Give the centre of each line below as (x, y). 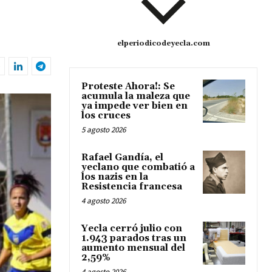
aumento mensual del (133, 248)
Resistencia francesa (132, 187)
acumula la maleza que (136, 97)
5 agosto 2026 (104, 130)
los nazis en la (115, 177)
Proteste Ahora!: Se (128, 87)
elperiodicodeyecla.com (163, 44)
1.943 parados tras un (134, 239)
